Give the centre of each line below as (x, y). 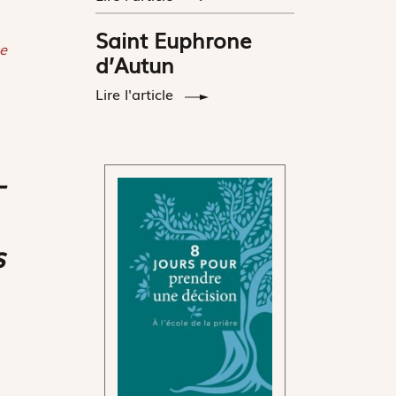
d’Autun (135, 64)
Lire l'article (137, 93)
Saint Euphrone (174, 39)
